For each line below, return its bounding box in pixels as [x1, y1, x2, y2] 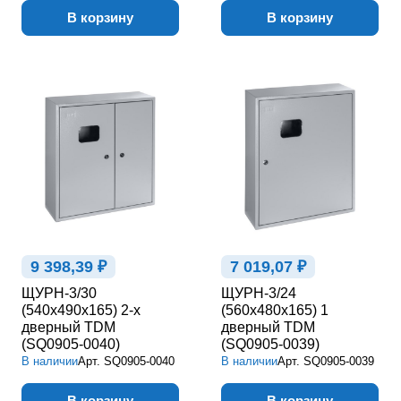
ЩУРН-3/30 [21, 285, 97, 301]
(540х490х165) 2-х [21, 302, 141, 318]
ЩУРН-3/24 [221, 285, 296, 301]
